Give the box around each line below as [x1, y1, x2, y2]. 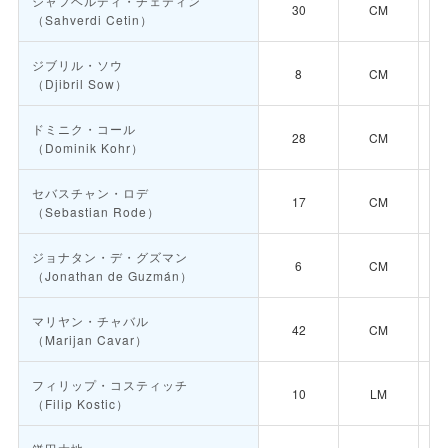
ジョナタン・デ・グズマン [31, 248, 188, 266]
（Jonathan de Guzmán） [31, 267, 193, 285]
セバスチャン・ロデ [31, 184, 149, 202]
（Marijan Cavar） [31, 331, 148, 349]
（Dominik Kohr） [31, 139, 144, 157]
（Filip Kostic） [31, 395, 129, 413]
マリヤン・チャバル [31, 312, 149, 330]
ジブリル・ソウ [31, 56, 123, 74]
